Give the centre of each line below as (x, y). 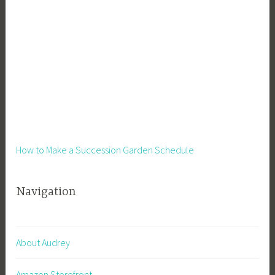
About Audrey (43, 243)
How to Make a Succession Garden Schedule (105, 149)
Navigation (46, 192)
